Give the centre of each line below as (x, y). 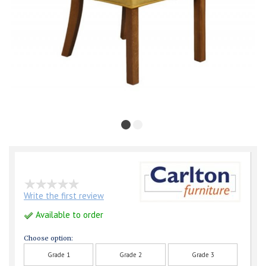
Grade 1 (58, 255)
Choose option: (48, 238)
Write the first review (64, 196)
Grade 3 (203, 255)
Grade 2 (131, 255)
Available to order (68, 215)
